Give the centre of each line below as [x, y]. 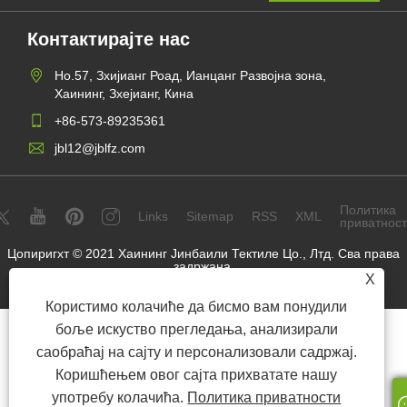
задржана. [203, 266]
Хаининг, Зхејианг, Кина [124, 93]
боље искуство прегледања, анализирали [196, 329]
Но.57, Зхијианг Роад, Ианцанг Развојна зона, [190, 75]
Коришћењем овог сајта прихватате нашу [197, 375]
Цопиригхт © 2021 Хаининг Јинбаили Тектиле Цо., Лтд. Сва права [203, 253]
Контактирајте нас [109, 39]
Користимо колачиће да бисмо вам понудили [197, 307]
